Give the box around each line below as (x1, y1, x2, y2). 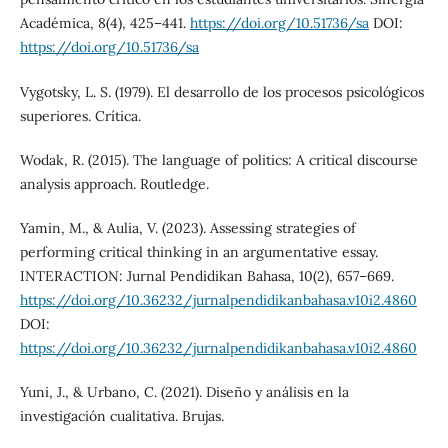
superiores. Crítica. (19, 106, 141, 125)
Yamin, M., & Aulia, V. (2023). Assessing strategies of (19, 218, 356, 237)
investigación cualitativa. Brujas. (19, 406, 224, 425)
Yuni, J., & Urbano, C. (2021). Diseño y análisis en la (19, 382, 349, 401)
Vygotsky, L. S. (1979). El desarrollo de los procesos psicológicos (19, 82, 424, 101)
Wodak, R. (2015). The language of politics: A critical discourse (19, 150, 418, 169)
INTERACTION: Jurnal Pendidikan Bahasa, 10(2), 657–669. (19, 266, 394, 285)
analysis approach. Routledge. (19, 174, 209, 193)
